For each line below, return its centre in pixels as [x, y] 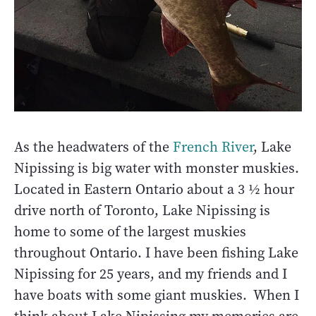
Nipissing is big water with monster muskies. [157, 168]
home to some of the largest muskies [130, 231]
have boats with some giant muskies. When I [157, 295]
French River [213, 147]
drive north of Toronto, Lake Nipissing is [142, 210]
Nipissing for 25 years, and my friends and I [151, 274]
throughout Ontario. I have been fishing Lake [156, 253]
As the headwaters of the [93, 147]
